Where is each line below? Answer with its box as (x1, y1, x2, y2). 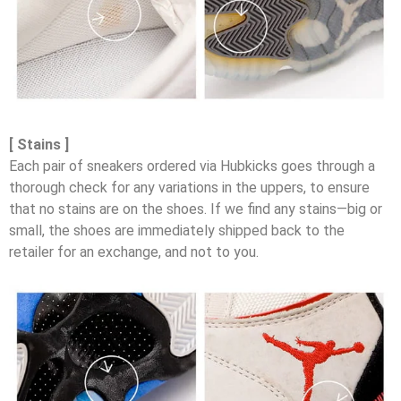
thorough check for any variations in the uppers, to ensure (9, 179, 370, 196)
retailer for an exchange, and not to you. (9, 243, 259, 260)
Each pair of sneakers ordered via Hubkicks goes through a (9, 158, 375, 175)
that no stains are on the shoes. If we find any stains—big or (9, 200, 382, 218)
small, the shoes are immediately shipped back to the (9, 222, 345, 239)
